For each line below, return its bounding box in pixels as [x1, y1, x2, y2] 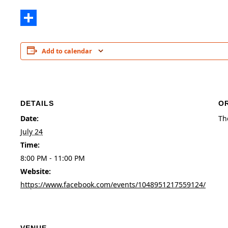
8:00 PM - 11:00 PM [20, 153, 85, 163]
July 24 [20, 127, 43, 137]
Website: [20, 166, 51, 177]
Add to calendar [42, 46, 92, 55]
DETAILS [20, 99, 54, 108]
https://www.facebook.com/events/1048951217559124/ [20, 180, 206, 190]
